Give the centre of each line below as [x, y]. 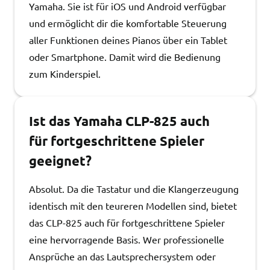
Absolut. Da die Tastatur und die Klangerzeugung [134, 189]
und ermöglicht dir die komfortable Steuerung [128, 23]
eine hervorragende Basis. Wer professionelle [127, 239]
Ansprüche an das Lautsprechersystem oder [122, 256]
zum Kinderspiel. [65, 74]
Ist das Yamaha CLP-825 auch [119, 121]
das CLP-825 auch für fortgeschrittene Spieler [127, 222]
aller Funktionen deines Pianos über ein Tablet [128, 40]
